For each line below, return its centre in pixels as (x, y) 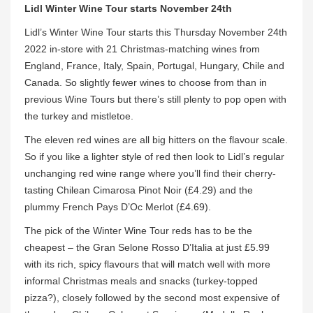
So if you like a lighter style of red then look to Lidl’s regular (154, 157)
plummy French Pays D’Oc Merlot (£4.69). (118, 207)
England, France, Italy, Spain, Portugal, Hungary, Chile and (154, 66)
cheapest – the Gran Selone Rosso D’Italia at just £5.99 (147, 248)
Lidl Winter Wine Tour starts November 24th (128, 9)
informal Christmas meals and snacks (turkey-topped (141, 281)
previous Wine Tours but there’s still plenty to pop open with (155, 100)
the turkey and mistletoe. (79, 116)
